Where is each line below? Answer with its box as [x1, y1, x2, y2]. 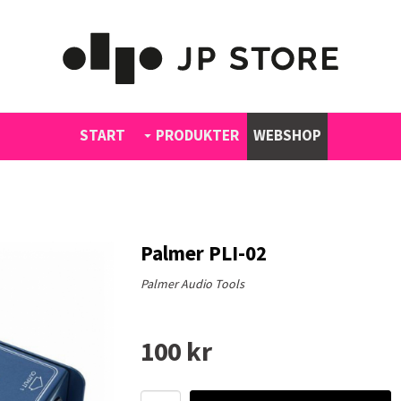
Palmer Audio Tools [140, 276, 244, 292]
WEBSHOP [253, 124, 321, 145]
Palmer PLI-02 [140, 240, 267, 266]
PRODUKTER [156, 124, 239, 145]
